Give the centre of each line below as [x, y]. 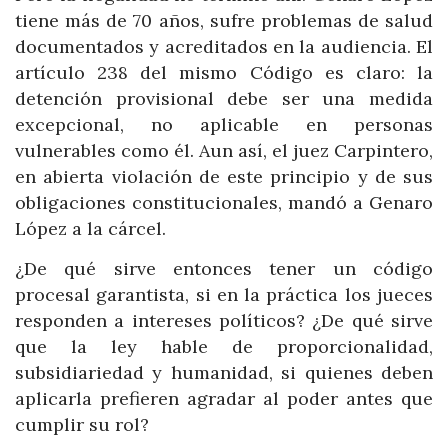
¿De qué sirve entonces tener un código [224, 268]
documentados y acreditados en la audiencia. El [224, 47]
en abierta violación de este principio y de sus [224, 177]
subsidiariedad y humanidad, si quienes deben [224, 372]
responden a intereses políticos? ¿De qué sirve [224, 320]
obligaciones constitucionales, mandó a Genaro [224, 203]
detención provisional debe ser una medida [224, 99]
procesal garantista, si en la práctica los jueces [224, 294]
